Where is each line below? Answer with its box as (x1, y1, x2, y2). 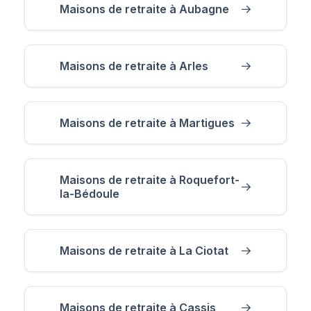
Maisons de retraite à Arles (60, 58, 208, 73)
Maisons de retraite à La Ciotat (60, 243, 228, 258)
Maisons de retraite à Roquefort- (60, 172, 239, 187)
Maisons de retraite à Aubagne (60, 1, 229, 16)
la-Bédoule (60, 186, 119, 201)
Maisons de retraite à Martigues (60, 115, 235, 130)
